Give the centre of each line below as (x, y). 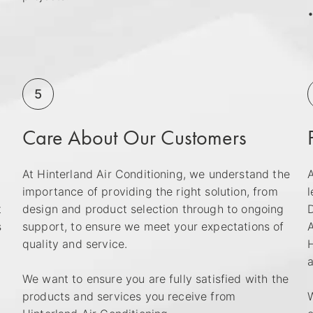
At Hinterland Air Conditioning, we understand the (156, 174)
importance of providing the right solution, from (150, 191)
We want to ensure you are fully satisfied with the (156, 278)
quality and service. (75, 243)
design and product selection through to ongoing (153, 209)
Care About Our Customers (134, 137)
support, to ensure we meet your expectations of (153, 226)
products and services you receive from (129, 296)
